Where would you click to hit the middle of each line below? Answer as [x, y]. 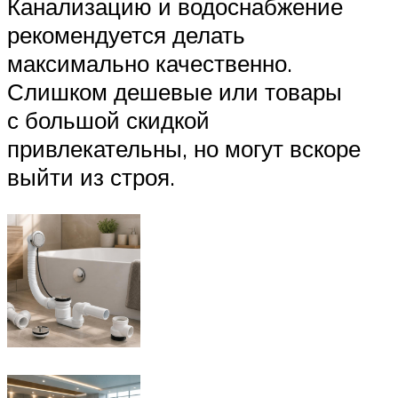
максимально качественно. [150, 64]
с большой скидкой [108, 120]
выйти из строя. [91, 177]
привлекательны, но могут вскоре [184, 149]
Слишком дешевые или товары [175, 92]
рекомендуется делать [126, 35]
